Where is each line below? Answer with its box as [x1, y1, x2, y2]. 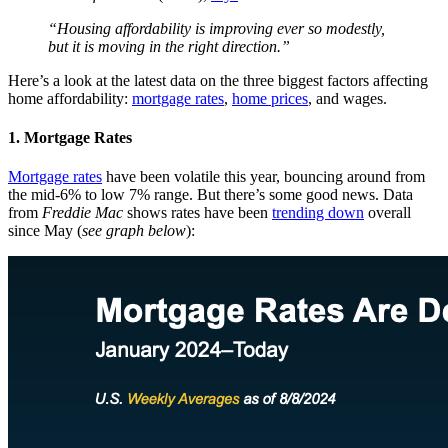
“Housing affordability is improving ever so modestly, [48, 19, 385, 37]
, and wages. [308, 89, 391, 107]
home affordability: [8, 89, 132, 107]
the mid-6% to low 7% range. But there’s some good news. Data [8, 186, 413, 204]
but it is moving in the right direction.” [48, 37, 290, 55]
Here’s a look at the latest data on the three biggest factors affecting [8, 71, 428, 89]
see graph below [82, 222, 186, 240]
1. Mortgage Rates [8, 129, 132, 147]
